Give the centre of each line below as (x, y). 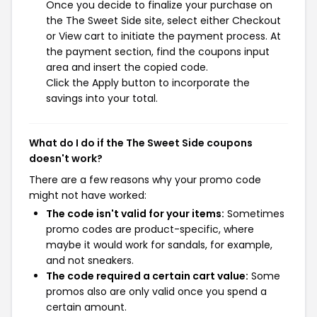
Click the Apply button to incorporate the (148, 83)
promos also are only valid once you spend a (156, 292)
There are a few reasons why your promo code (145, 180)
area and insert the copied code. (127, 67)
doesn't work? (66, 158)
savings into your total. (102, 98)
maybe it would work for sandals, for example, (159, 245)
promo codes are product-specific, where (150, 229)
